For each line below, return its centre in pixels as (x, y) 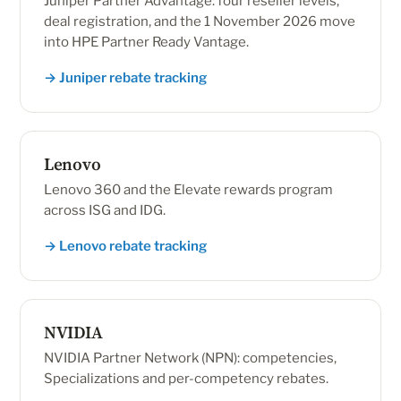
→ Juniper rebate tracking (125, 78)
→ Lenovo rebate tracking (125, 246)
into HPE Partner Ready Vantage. (146, 42)
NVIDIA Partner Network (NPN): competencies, (190, 358)
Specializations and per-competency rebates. (186, 379)
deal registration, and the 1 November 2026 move (200, 21)
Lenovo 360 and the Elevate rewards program (188, 190)
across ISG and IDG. (105, 210)
